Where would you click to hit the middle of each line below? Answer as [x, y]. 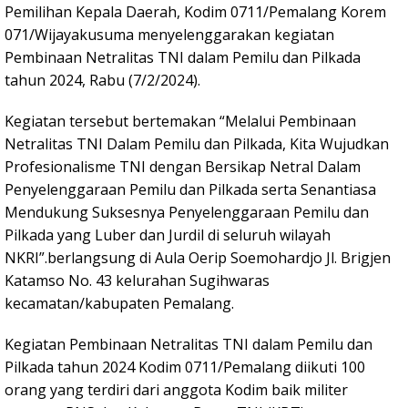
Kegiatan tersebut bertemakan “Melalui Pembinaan [180, 122]
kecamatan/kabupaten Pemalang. [119, 304]
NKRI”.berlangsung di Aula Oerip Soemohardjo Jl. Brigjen [198, 258]
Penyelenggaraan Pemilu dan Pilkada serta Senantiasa [190, 190]
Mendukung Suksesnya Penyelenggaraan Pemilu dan [187, 213]
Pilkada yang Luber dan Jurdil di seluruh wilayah [168, 235]
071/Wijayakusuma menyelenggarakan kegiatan [169, 35]
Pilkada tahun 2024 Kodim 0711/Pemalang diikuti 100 [185, 367]
